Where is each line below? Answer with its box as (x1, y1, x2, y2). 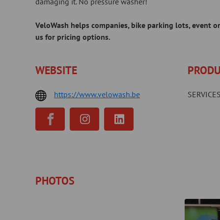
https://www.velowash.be (54, 89, 140, 99)
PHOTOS (35, 174, 75, 188)
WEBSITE (35, 63, 77, 77)
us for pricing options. (35, 32, 112, 42)
